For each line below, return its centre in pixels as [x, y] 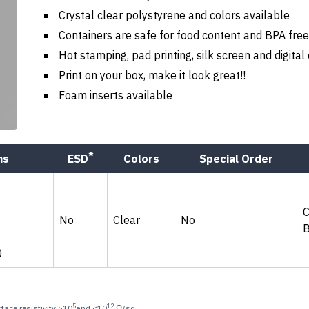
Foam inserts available [116, 95]
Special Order [236, 159]
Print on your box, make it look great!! [152, 75]
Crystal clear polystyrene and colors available [174, 15]
